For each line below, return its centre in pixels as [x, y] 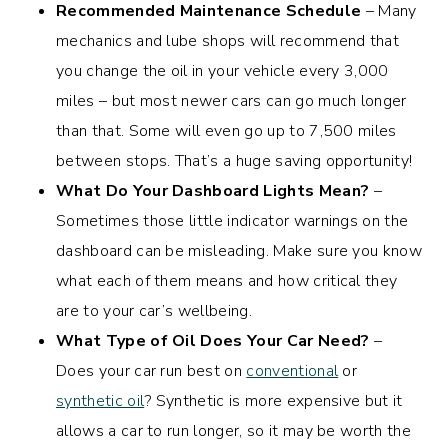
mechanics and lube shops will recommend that [228, 40]
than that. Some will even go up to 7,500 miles [226, 130]
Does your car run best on [151, 370]
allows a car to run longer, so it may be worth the [234, 430]
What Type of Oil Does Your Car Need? [215, 340]
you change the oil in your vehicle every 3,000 [222, 70]
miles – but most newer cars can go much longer [231, 100]
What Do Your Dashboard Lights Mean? [215, 190]
